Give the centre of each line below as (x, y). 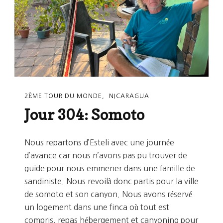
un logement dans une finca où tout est (97, 207)
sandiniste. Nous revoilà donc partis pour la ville (111, 181)
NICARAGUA (129, 96)
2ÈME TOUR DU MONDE (63, 96)
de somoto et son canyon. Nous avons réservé (108, 194)
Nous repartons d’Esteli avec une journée (99, 142)
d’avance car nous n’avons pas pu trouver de (106, 155)
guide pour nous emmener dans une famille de (110, 168)
